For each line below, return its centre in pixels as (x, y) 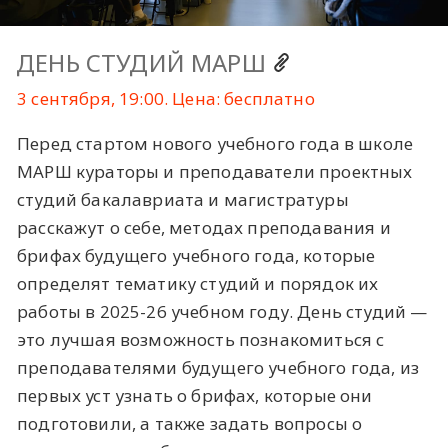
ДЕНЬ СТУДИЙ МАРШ (144, 62)
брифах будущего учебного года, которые (196, 255)
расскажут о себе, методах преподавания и (204, 227)
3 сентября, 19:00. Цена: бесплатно (166, 98)
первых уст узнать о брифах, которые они (195, 395)
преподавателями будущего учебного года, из (218, 367)
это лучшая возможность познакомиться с (201, 339)
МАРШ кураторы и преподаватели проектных (215, 171)
